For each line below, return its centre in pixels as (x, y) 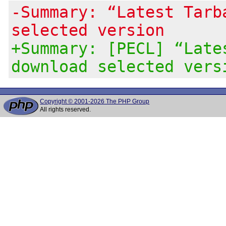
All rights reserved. (66, 109)
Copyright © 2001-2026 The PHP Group (95, 101)
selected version (88, 30)
